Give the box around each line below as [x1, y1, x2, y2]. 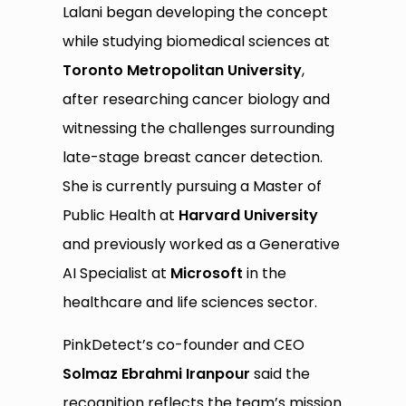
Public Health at [63, 205, 179, 227]
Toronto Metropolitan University [63, 60, 303, 82]
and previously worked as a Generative [63, 234, 341, 256]
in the [243, 263, 287, 285]
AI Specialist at [63, 263, 171, 285]
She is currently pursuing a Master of [63, 176, 323, 198]
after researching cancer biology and [63, 89, 331, 111]
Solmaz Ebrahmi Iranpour [63, 363, 251, 385]
